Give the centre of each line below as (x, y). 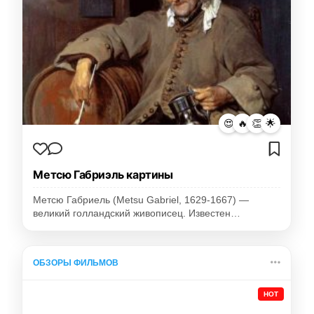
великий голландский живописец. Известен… (137, 214)
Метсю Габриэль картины (103, 175)
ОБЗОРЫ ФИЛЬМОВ (76, 263)
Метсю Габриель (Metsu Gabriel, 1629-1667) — (141, 200)
